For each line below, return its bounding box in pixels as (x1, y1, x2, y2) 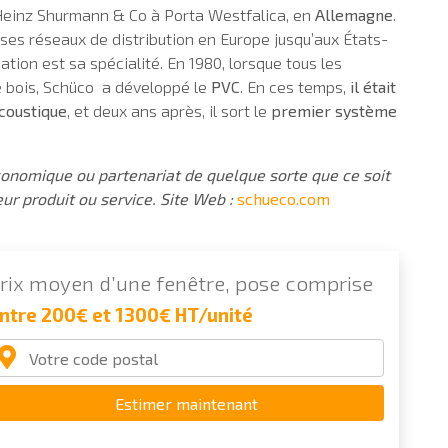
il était (350, 76, 396, 96)
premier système (271, 100, 397, 120)
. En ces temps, (240, 76, 350, 96)
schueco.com (237, 188, 330, 208)
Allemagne (315, 4, 393, 24)
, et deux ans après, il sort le (67, 100, 271, 120)
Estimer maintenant (114, 393, 258, 413)
